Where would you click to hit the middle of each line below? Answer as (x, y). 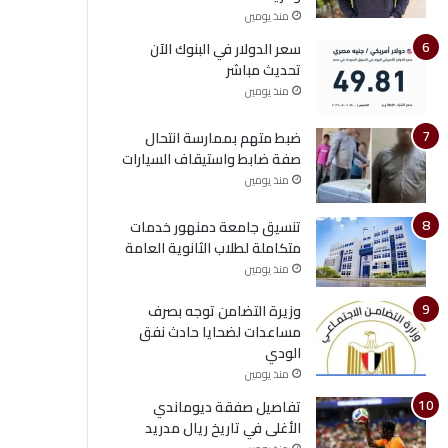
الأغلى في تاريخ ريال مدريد (222, 428)
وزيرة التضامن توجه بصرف (224, 311)
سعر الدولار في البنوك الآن (225, 49)
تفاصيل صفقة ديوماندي (226, 407)
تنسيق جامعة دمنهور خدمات (215, 227)
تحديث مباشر (263, 70)
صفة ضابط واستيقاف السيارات (211, 159)
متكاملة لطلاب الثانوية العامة (212, 248)
